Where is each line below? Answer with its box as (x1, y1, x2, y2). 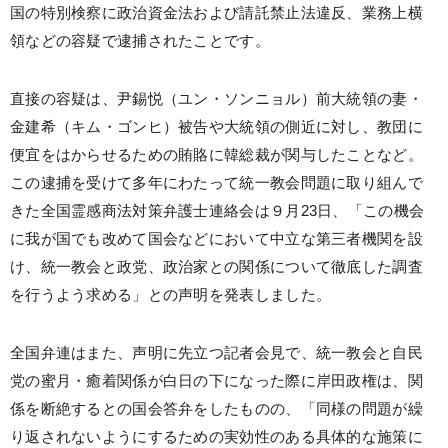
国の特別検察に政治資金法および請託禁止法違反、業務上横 (10, 5, 423, 21)
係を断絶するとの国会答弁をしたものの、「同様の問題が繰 (10, 401, 423, 417)
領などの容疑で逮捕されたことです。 (10, 33, 270, 49)
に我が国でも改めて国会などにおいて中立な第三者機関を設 (10, 231, 423, 247)
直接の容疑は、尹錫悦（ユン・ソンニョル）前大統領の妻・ (10, 91, 423, 107)
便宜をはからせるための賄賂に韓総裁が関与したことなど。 (10, 147, 423, 163)
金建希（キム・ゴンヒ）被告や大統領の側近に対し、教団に (10, 119, 423, 135)
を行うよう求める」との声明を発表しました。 (10, 287, 332, 303)
